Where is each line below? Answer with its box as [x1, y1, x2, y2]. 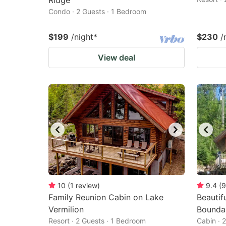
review [76, 181, 97, 190]
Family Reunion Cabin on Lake [48, 192, 163, 202]
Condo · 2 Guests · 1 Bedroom [48, 7, 146, 16]
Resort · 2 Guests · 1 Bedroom [48, 216, 146, 225]
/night [71, 32, 93, 42]
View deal [98, 52, 135, 63]
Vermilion [48, 204, 84, 214]
